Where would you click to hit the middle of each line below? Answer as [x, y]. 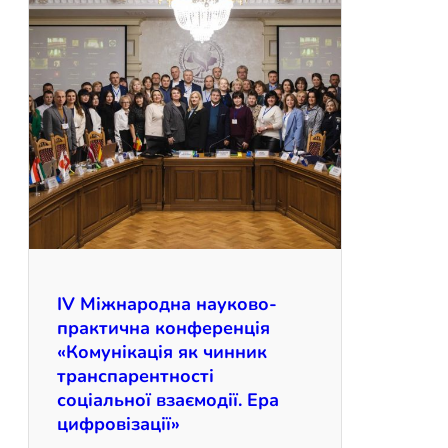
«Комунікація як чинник [162, 351]
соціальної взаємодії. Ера [168, 399]
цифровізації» [118, 423]
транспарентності [135, 375]
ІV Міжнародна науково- [167, 303]
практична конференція [163, 327]
